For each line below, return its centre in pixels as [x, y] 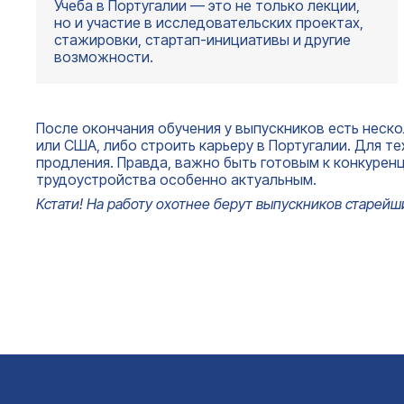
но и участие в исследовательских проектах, [209, 22]
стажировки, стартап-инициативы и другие [202, 39]
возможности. [104, 56]
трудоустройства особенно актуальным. [176, 179]
